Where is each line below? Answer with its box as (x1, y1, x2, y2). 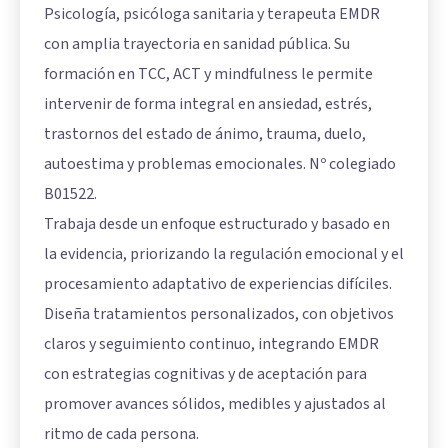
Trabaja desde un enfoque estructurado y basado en (44, 212, 390, 235)
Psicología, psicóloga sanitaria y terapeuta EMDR (44, 2, 380, 25)
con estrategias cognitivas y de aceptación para (44, 362, 367, 385)
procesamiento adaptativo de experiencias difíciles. (44, 272, 392, 295)
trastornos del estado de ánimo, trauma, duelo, (44, 122, 366, 145)
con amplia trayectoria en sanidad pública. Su (44, 32, 350, 55)
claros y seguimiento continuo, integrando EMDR (44, 332, 379, 355)
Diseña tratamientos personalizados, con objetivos (44, 302, 394, 325)
